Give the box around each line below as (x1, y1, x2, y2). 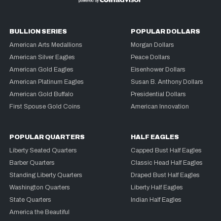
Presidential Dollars (131, 91, 186, 98)
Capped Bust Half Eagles (131, 147, 202, 154)
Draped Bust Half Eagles (131, 172, 200, 179)
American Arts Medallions (9, 41, 83, 49)
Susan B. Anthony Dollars (131, 78, 204, 86)
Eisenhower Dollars (131, 66, 186, 74)
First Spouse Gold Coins (9, 103, 81, 110)
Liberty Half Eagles (131, 184, 184, 191)
